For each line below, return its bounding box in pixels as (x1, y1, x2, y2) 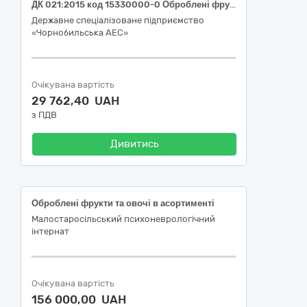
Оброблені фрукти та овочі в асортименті (32, 198, 214, 208)
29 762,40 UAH (32, 94, 119, 108)
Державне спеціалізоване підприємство (32, 15, 204, 25)
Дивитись (110, 138, 159, 150)
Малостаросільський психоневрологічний (32, 214, 215, 224)
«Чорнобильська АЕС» (32, 27, 128, 38)
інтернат (32, 226, 69, 236)
